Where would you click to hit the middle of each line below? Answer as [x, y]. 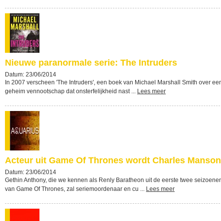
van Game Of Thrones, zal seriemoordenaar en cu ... [75, 189]
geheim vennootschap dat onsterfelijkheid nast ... [71, 91]
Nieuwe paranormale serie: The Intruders [91, 63]
